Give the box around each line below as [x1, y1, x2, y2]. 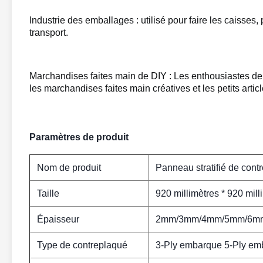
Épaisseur [37, 214, 79, 224]
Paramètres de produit [29, 132, 129, 142]
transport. [29, 28, 68, 38]
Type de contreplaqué [37, 240, 127, 250]
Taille [37, 188, 59, 198]
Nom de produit [37, 163, 101, 173]
